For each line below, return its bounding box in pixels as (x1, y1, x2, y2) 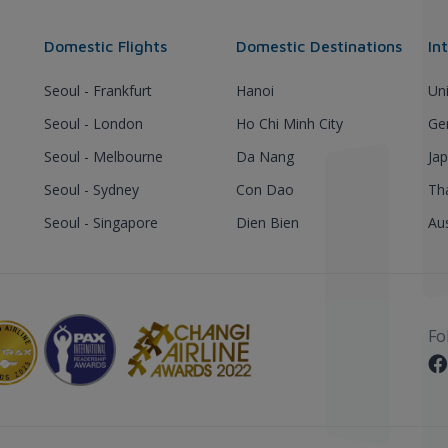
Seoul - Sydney (44, 179, 139, 199)
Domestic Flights (44, 36, 167, 55)
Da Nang (236, 146, 294, 166)
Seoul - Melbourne (44, 146, 163, 166)
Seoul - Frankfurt (44, 80, 152, 100)
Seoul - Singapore (44, 212, 158, 232)
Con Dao (236, 179, 294, 199)
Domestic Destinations (236, 36, 402, 55)
